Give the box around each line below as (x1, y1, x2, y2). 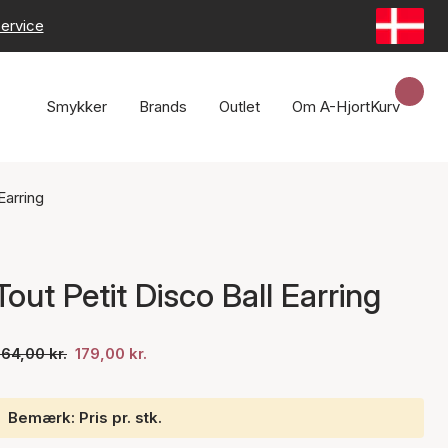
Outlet (219, 97, 260, 116)
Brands (139, 97, 187, 116)
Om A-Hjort (292, 97, 370, 116)
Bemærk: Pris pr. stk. (8, 408, 162, 427)
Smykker (46, 97, 107, 116)
